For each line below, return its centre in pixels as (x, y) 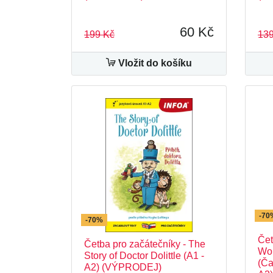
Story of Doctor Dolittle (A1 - (144, 256)
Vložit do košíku (154, 63)
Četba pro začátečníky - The (145, 244)
